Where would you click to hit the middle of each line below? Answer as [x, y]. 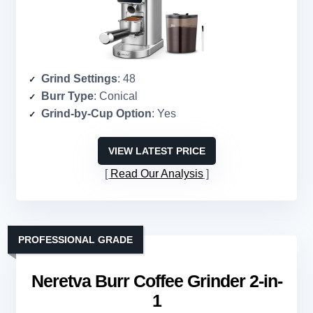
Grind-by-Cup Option [96, 114]
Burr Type [67, 96]
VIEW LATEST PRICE [156, 151]
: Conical [116, 96]
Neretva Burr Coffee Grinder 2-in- [156, 281]
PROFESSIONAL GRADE [75, 240]
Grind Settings [79, 79]
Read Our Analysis [156, 174]
